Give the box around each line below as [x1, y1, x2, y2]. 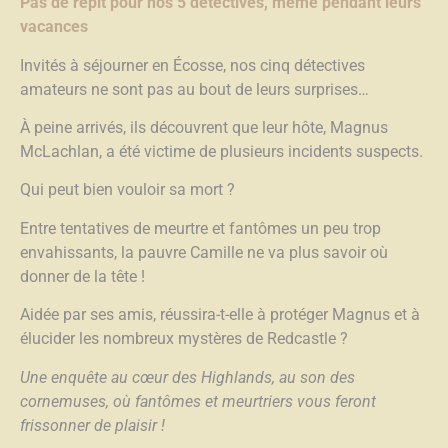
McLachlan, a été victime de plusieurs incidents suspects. [20, 142, 423, 162]
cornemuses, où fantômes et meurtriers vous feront [20, 391, 376, 411]
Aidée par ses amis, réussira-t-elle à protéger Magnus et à [20, 305, 420, 325]
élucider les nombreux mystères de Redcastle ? [20, 329, 348, 349]
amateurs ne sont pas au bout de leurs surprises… [20, 79, 369, 99]
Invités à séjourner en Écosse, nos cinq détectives [20, 55, 365, 75]
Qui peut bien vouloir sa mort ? [20, 180, 235, 200]
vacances [20, 17, 88, 37]
